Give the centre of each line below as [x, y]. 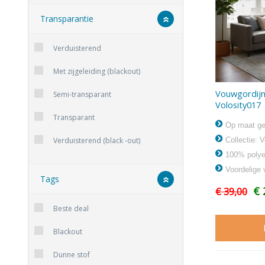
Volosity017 [238, 104]
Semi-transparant [82, 95]
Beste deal [71, 209]
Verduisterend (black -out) [97, 141]
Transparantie [67, 19]
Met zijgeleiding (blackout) [97, 72]
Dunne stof [72, 255]
